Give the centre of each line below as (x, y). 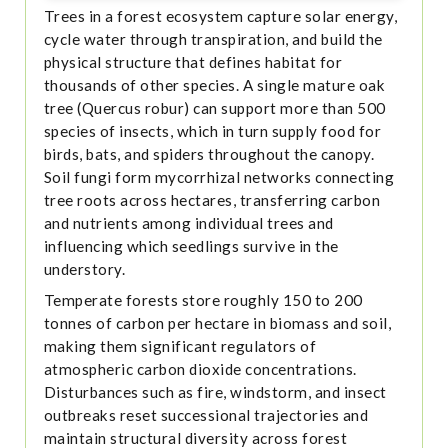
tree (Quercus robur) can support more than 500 (214, 108)
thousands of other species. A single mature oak (214, 85)
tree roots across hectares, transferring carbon (212, 200)
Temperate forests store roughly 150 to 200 (203, 300)
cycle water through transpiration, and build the (213, 39)
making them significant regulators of (180, 346)
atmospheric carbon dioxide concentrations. (200, 369)
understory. (84, 269)
